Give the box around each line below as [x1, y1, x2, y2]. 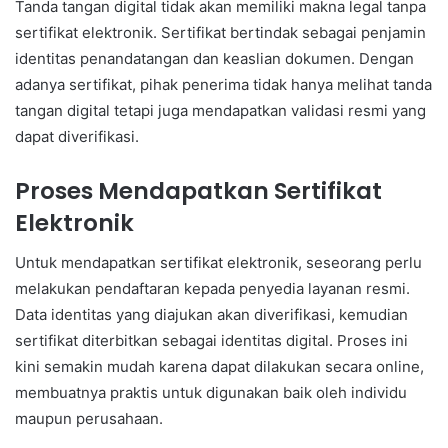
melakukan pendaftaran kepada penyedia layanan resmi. [15, 279, 410, 299]
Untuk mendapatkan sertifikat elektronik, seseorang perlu [15, 253, 422, 273]
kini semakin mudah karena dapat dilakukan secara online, [15, 357, 424, 377]
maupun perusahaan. [15, 409, 163, 429]
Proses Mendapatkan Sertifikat [15, 174, 382, 207]
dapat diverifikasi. [15, 126, 139, 146]
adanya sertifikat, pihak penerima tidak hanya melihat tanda [15, 74, 432, 94]
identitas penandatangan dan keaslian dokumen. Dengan [15, 48, 414, 68]
